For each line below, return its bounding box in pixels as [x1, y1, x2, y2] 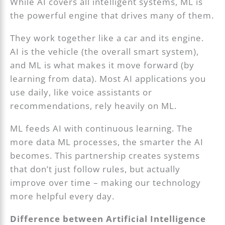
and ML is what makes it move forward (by [10, 59, 195, 71]
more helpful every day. [10, 190, 115, 202]
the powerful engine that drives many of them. [10, 9, 214, 21]
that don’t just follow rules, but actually [10, 163, 181, 175]
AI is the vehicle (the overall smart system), [10, 45, 199, 57]
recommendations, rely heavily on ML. [10, 99, 177, 111]
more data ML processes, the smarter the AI [10, 136, 204, 148]
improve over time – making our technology [10, 177, 201, 189]
